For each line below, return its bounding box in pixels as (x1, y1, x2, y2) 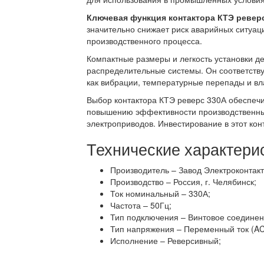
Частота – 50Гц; (110, 199, 171, 211)
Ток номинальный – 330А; (110, 187, 210, 199)
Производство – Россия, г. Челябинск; (110, 176, 256, 187)
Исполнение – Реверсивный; (110, 235, 221, 246)
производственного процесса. (87, 35, 202, 47)
